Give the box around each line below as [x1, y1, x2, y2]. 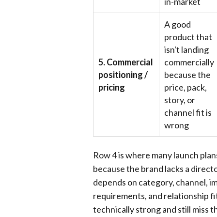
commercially [164, 57, 214, 67]
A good [164, 19, 191, 30]
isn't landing [164, 44, 209, 55]
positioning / [98, 69, 148, 80]
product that [164, 31, 212, 42]
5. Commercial [98, 57, 153, 67]
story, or [164, 94, 195, 105]
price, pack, [164, 82, 207, 93]
